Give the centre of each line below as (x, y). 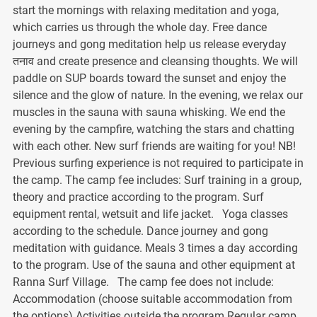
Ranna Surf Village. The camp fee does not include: (143, 282)
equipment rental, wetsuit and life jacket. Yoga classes (150, 214)
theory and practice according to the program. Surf (138, 197)
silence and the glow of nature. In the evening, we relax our (157, 95)
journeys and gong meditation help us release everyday (149, 44)
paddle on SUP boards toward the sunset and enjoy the (149, 78)
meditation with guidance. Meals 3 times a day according (155, 248)
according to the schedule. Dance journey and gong (140, 231)
